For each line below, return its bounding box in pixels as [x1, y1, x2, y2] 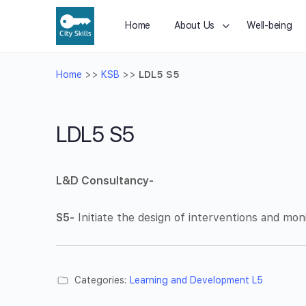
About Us [174, 20, 215, 31]
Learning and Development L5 [130, 275, 263, 286]
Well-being [247, 20, 292, 31]
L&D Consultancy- [56, 174, 154, 187]
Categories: [74, 275, 126, 286]
